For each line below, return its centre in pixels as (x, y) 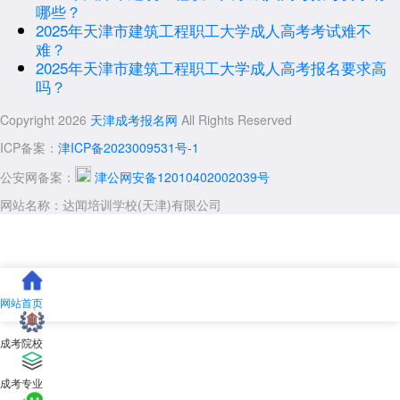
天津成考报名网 (134, 120)
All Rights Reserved (235, 120)
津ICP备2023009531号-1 (129, 147)
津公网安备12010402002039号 (180, 177)
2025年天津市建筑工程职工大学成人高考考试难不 (204, 30)
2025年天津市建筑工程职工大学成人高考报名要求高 (211, 67)
